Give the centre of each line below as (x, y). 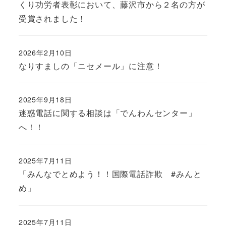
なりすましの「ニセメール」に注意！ (91, 66)
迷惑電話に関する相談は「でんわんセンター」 (107, 112)
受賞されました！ (52, 19)
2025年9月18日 (45, 99)
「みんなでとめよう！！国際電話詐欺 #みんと (110, 174)
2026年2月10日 (45, 52)
